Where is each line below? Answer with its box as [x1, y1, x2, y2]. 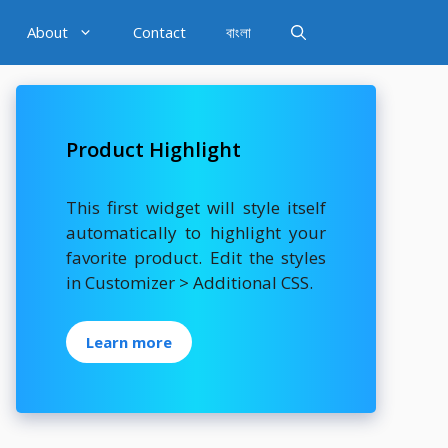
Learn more [86, 331, 172, 352]
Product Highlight [66, 136, 241, 163]
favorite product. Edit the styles [66, 246, 326, 269]
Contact [133, 22, 186, 42]
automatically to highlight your [66, 221, 326, 244]
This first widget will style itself [66, 196, 326, 219]
